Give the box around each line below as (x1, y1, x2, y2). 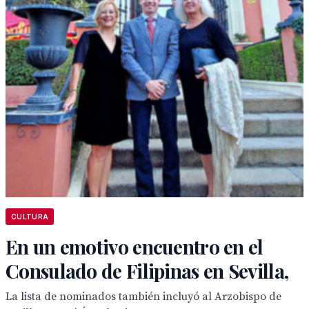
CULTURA (11, 212, 49, 221)
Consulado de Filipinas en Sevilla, (6, 258, 289, 283)
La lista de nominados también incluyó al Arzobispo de (6, 290, 281, 303)
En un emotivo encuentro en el (6, 234, 263, 259)
